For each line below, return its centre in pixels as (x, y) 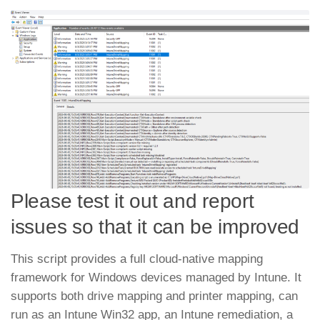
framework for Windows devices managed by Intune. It (156, 277)
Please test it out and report (132, 201)
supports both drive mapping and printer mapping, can (154, 296)
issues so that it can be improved (155, 226)
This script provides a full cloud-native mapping (137, 259)
